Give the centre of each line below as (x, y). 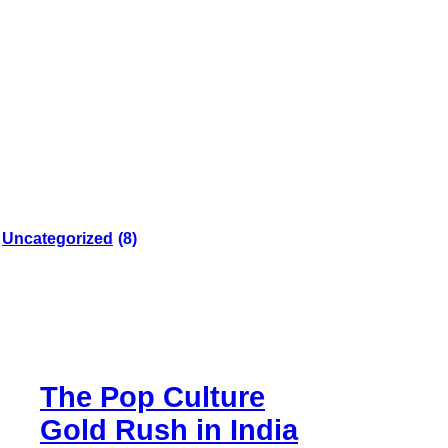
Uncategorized (57, 238)
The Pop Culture (152, 396)
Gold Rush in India (169, 429)
